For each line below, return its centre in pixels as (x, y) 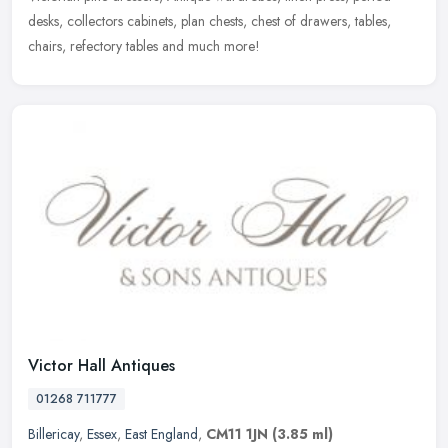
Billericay (53, 433)
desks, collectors (75, 21)
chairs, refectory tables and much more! (144, 46)
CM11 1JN (237, 433)
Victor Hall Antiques (101, 365)
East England (161, 433)
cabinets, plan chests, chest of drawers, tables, (259, 21)
